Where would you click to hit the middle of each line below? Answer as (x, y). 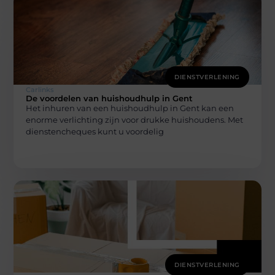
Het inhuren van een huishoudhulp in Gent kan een (130, 108)
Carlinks (40, 89)
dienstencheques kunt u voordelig (95, 131)
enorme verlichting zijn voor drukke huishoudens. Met (135, 119)
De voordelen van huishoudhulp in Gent (110, 98)
